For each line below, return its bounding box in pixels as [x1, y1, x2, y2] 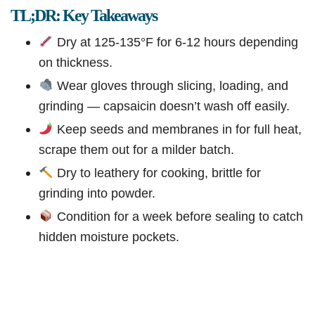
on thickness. [39, 55, 112, 70]
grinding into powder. [39, 186, 155, 201]
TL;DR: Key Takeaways [11, 6, 157, 25]
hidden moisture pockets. [39, 229, 179, 245]
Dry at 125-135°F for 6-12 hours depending [53, 34, 298, 50]
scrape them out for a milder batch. [39, 142, 234, 157]
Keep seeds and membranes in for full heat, [53, 122, 302, 137]
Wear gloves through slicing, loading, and [53, 78, 288, 94]
